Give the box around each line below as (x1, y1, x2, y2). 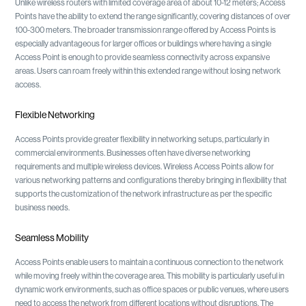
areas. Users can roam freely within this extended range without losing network (15, 66, 281, 75)
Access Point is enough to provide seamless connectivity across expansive (15, 53, 270, 61)
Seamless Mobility (15, 233, 89, 243)
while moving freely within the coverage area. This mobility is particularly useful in (15, 271, 285, 280)
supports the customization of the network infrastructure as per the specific (15, 189, 273, 198)
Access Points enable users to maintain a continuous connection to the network (15, 258, 284, 266)
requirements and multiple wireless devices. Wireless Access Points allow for (15, 162, 275, 171)
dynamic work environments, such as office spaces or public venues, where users (15, 285, 290, 294)
